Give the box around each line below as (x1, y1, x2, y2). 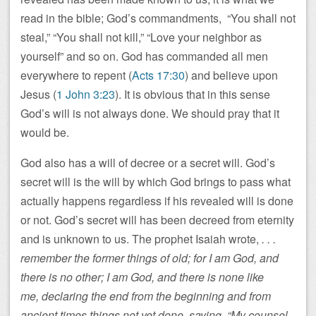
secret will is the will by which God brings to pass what (20, 174, 291, 190)
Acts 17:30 (132, 67, 185, 83)
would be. (20, 124, 69, 140)
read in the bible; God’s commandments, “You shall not (20, 10, 296, 26)
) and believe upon (185, 67, 278, 83)
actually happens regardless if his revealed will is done (20, 193, 293, 209)
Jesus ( (20, 86, 56, 102)
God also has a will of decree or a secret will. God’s (20, 154, 275, 171)
